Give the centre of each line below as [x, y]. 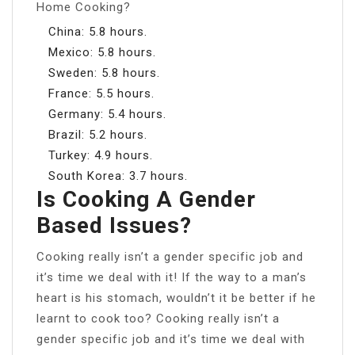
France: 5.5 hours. [101, 93]
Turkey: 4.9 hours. [101, 155]
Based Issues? [114, 225]
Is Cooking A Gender [146, 199]
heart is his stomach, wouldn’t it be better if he [176, 298]
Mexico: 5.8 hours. [102, 52]
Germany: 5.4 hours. [107, 114]
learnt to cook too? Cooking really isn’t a [158, 318]
